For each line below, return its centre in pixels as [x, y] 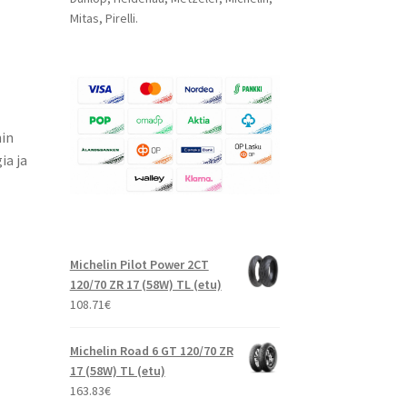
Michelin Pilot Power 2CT [139, 265]
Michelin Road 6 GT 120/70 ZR [151, 351]
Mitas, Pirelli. [104, 18]
